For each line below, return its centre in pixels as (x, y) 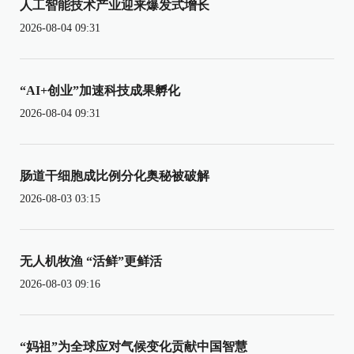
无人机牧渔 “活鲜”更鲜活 (91, 261)
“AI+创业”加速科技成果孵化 (100, 90)
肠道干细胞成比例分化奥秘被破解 (115, 175)
